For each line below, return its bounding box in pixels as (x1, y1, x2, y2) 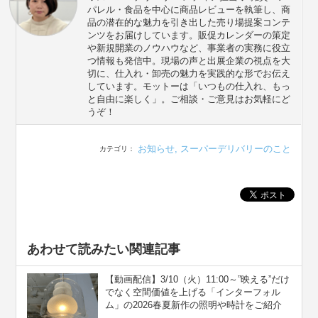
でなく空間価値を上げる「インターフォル (105, 286, 281, 297)
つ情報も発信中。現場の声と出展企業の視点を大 (87, 55, 291, 66)
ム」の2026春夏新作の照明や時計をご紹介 (105, 299, 283, 310)
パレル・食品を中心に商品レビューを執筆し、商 (87, 4, 291, 15)
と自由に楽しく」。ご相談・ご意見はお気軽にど (87, 93, 291, 104)
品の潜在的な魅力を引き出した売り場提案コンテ (87, 16, 291, 28)
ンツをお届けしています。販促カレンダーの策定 (87, 29, 291, 40)
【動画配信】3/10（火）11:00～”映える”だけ (105, 273, 290, 285)
